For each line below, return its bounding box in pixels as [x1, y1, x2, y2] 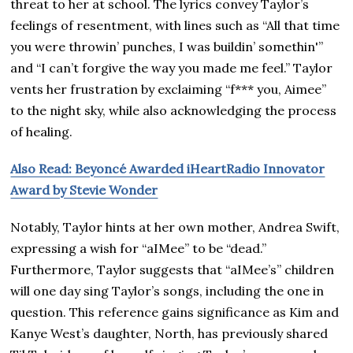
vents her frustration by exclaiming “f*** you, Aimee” [10, 81, 327, 98]
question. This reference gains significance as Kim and [10, 304, 340, 321]
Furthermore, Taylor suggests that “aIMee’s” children [10, 262, 335, 278]
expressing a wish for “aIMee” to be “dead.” [10, 240, 267, 257]
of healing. [10, 124, 73, 140]
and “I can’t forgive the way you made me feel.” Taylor [10, 60, 333, 76]
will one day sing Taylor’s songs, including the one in [10, 283, 325, 299]
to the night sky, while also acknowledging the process [10, 102, 337, 119]
